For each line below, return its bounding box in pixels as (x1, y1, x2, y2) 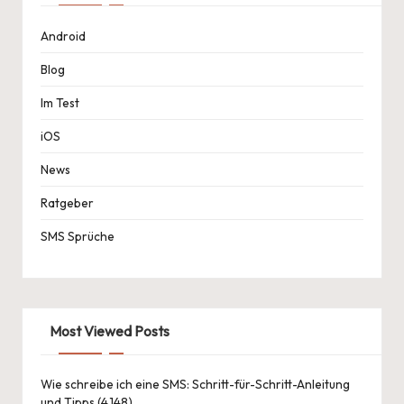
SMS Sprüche (41, 227, 115, 244)
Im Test (41, 94, 79, 111)
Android (41, 27, 86, 44)
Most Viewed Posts (49, 321, 170, 340)
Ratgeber (41, 194, 94, 211)
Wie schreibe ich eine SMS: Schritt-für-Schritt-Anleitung (41, 375, 350, 392)
